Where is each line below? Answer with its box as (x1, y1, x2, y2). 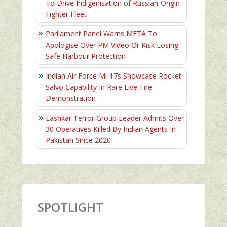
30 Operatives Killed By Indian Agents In (46, 124, 176, 134)
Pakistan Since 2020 (46, 135, 111, 145)
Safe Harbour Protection (46, 51, 126, 61)
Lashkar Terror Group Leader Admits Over (46, 113, 184, 123)
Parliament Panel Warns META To (46, 29, 157, 39)
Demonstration (46, 93, 96, 103)
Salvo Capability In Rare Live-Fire (46, 82, 152, 92)
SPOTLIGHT (37, 199, 103, 216)
